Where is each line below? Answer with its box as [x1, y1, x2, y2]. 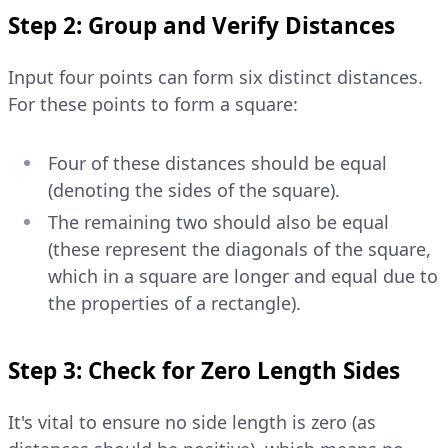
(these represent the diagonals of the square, [48, 236, 431, 261]
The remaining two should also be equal [48, 209, 389, 234]
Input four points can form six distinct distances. [8, 65, 423, 90]
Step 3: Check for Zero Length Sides [8, 354, 400, 386]
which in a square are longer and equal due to [48, 263, 438, 288]
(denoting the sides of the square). [48, 178, 340, 203]
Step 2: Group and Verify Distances [8, 10, 395, 42]
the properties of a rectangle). [48, 290, 301, 315]
